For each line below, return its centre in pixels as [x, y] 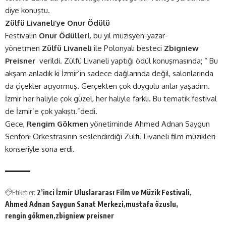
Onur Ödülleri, [66, 36]
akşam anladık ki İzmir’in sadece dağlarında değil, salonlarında [109, 74]
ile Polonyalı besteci [128, 48]
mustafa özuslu [151, 204]
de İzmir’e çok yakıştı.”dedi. [51, 111]
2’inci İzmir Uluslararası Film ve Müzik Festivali [113, 193]
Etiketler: [24, 193]
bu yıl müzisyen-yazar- [131, 36]
